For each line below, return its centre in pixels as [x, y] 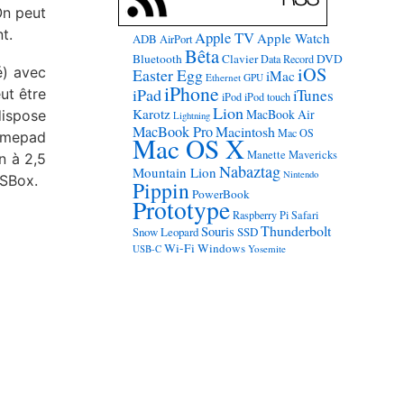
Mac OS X [188, 148]
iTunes [313, 95]
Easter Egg [167, 75]
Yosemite [266, 248]
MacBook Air [280, 114]
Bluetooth [157, 59]
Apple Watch [293, 38]
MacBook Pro [172, 132]
